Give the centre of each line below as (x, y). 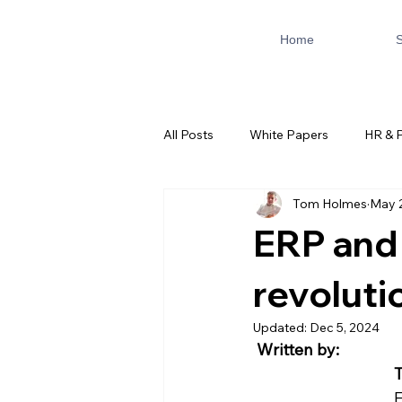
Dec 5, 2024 (345, 328)
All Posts (188, 134)
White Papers (289, 134)
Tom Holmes (330, 203)
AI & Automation (247, 206)
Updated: (281, 328)
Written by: (298, 350)
